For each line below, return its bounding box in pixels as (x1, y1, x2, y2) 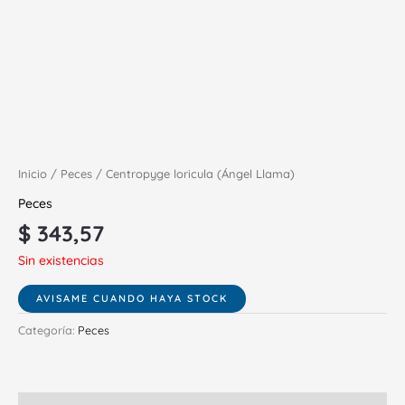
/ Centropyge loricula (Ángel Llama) (92, 165, 295, 181)
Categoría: (18, 322, 78, 337)
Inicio (18, 165, 47, 181)
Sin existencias (18, 251, 104, 268)
